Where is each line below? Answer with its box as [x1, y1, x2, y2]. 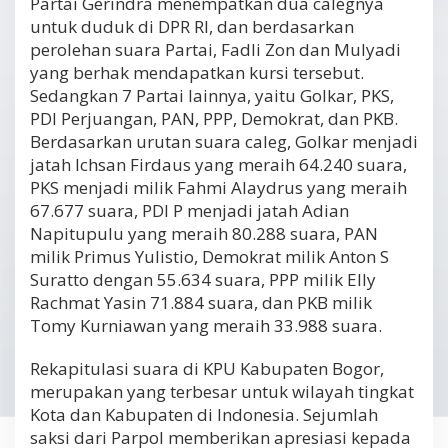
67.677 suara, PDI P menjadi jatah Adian [30, 199, 349, 223]
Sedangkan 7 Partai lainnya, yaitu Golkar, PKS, [30, 84, 394, 108]
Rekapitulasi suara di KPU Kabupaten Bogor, [30, 357, 384, 381]
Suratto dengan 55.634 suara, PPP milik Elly [30, 268, 376, 292]
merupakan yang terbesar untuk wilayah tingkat [30, 380, 414, 404]
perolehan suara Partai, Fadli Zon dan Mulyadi [30, 38, 401, 62]
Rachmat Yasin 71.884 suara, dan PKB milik [30, 291, 372, 315]
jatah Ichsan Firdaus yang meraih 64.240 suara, [30, 153, 407, 177]
